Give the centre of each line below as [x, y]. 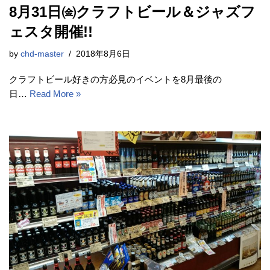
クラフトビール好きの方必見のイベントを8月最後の [115, 80]
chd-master [42, 54]
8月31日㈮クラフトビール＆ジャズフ [132, 12]
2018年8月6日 [103, 54]
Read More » [55, 94]
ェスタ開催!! [51, 32]
